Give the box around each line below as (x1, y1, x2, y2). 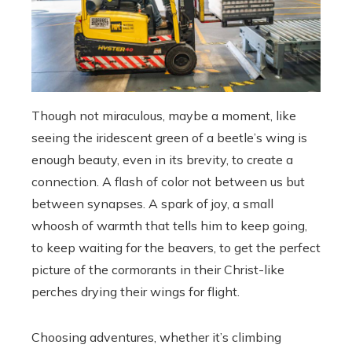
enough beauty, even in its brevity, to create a (31, 152, 293, 167)
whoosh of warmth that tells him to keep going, (31, 218, 307, 233)
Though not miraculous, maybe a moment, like (31, 108, 296, 123)
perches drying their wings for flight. (31, 284, 240, 299)
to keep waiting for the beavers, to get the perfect (31, 240, 321, 255)
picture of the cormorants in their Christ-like (31, 262, 284, 277)
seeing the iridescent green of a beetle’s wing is (31, 130, 307, 145)
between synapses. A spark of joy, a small (31, 196, 273, 211)
